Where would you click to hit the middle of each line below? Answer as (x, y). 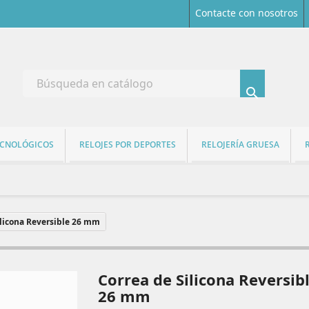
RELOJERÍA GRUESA (240, 144)
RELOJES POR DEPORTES (128, 144)
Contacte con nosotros (246, 13)
